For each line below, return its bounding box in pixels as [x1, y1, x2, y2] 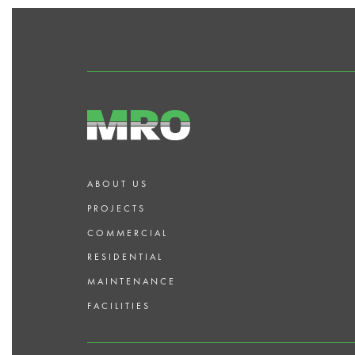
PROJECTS [87, 201, 146, 215]
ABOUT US [87, 177, 148, 191]
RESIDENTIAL [87, 250, 163, 264]
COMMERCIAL [87, 226, 168, 239]
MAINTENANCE [87, 275, 176, 288]
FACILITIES [87, 300, 151, 312]
